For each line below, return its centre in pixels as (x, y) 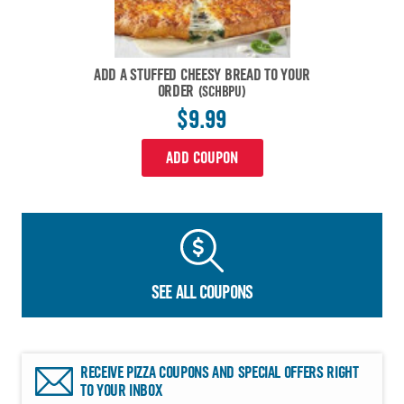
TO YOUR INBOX (121, 391)
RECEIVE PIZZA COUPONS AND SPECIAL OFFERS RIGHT (220, 373)
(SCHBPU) (222, 92)
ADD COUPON (202, 158)
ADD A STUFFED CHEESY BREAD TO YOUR (202, 75)
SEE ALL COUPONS (202, 293)
